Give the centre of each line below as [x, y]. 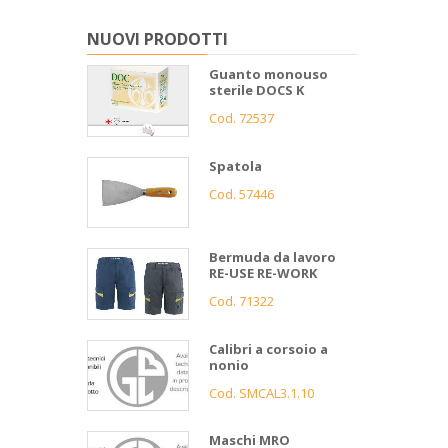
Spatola [235, 165]
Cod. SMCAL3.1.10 [261, 392]
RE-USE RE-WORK [263, 273]
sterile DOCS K [256, 89]
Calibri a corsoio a [268, 348]
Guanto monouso [268, 73]
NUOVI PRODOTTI [157, 38]
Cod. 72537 [241, 117]
